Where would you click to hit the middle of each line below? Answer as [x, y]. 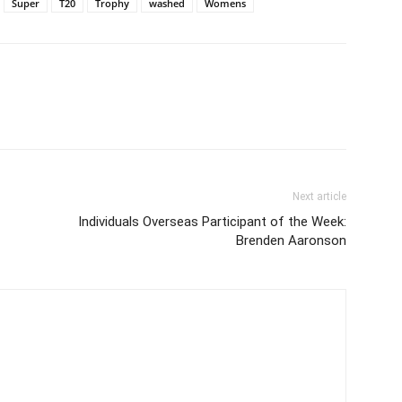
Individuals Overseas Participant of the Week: [212, 221]
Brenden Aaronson [291, 240]
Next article [319, 196]
